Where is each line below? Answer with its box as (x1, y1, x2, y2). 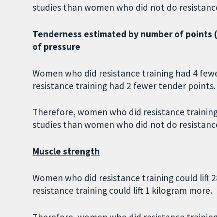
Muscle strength (32, 145, 100, 157)
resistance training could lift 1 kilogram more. (32, 184, 213, 196)
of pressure (32, 40, 81, 52)
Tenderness (32, 28, 82, 40)
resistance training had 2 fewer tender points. (32, 79, 216, 92)
